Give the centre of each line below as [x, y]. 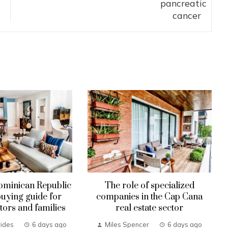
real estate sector [150, 208]
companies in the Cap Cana [150, 197]
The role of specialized [149, 186]
